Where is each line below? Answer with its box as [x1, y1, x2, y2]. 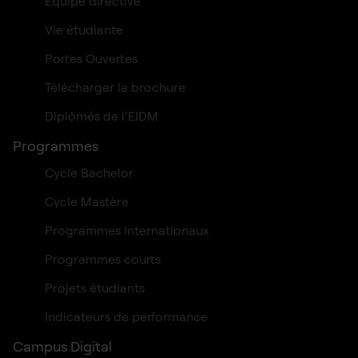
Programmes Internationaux [45, 221, 209, 238]
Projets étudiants [45, 279, 145, 296]
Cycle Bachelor [45, 164, 133, 181]
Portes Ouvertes [45, 50, 137, 66]
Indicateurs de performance [45, 308, 208, 324]
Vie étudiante [45, 21, 123, 38]
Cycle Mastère [45, 193, 129, 209]
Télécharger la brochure [45, 78, 185, 95]
